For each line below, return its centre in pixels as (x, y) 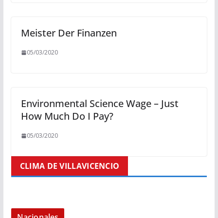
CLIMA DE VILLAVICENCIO (70, 166)
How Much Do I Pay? (67, 116)
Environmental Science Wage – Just (100, 104)
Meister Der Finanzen (69, 33)
